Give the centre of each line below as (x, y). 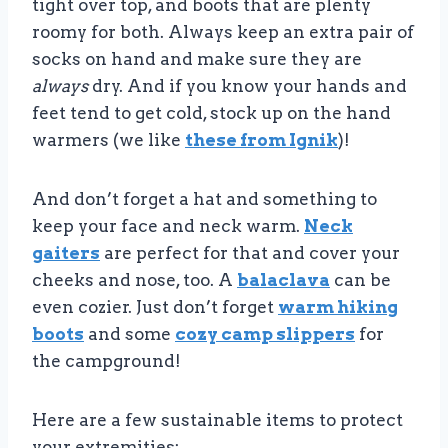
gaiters (66, 252)
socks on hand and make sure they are (197, 58)
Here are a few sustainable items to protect (217, 419)
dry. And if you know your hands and (247, 85)
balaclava (283, 279)
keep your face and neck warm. (168, 225)
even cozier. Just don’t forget (155, 306)
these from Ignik (261, 139)
